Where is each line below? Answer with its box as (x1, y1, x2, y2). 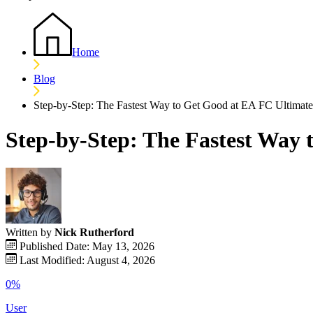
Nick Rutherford (54, 226, 134, 239)
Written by (6, 226, 52, 239)
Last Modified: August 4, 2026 (20, 254, 155, 267)
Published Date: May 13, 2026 (20, 240, 154, 253)
